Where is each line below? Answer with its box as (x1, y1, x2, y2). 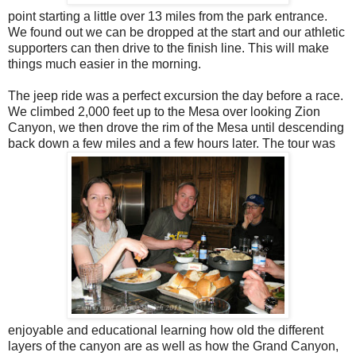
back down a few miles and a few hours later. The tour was (8, 137, 335, 151)
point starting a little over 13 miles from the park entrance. (8, 10, 327, 24)
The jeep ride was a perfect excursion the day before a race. (8, 89, 343, 103)
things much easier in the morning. (8, 57, 201, 72)
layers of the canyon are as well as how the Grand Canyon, (8, 339, 339, 354)
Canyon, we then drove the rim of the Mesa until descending (8, 121, 344, 135)
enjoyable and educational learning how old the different (8, 323, 323, 338)
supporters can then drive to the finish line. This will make (8, 41, 329, 56)
